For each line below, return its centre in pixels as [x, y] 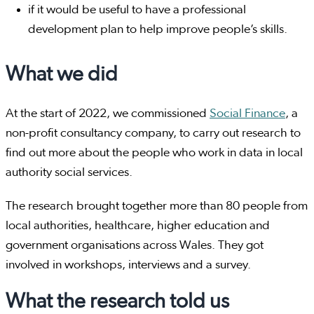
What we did [62, 75]
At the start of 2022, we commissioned [108, 114]
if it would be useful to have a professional [137, 10]
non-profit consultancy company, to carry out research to [153, 134]
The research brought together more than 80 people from [157, 206]
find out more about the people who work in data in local [154, 153]
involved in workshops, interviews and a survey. [128, 265]
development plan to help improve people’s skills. [158, 30]
